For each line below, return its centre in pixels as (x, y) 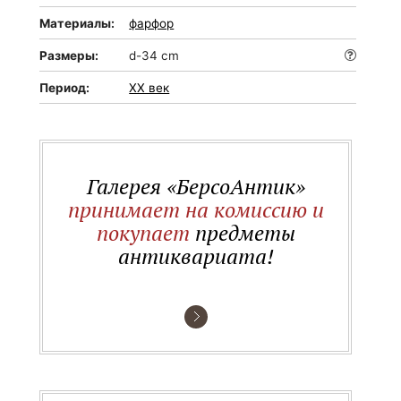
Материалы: (77, 23)
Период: (65, 88)
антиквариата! (196, 256)
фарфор (152, 23)
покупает (143, 233)
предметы (242, 233)
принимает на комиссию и (196, 209)
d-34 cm (154, 55)
